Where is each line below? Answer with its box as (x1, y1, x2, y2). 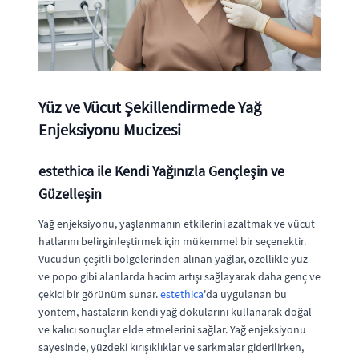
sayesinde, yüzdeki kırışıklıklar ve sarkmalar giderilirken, (38, 339, 304, 354)
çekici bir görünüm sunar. (38, 286, 160, 301)
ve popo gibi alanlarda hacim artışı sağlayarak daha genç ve (38, 268, 321, 284)
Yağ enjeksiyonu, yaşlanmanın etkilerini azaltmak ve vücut (38, 216, 315, 231)
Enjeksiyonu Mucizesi (38, 119, 181, 139)
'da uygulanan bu (204, 286, 287, 301)
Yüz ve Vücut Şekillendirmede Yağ (38, 96, 261, 117)
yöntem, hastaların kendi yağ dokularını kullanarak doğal (38, 304, 312, 319)
